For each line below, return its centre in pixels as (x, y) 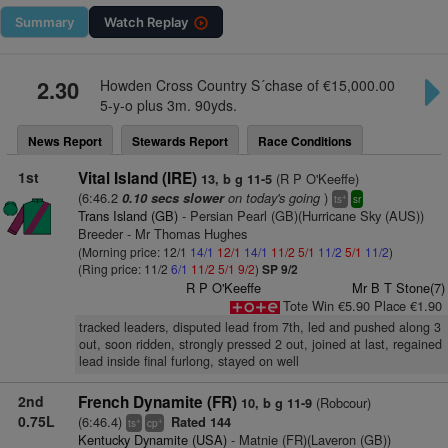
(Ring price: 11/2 (124, 268)
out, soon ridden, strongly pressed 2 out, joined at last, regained (260, 344)
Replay (167, 22)
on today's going (271, 197)
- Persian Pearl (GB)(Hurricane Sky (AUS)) (300, 215)
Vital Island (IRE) (137, 178)
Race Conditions (305, 141)
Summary (44, 22)
